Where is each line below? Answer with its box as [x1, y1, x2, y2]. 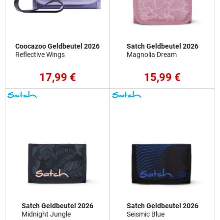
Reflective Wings [15, 51, 65, 59]
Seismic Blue [126, 210, 165, 219]
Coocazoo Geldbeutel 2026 [15, 42, 100, 51]
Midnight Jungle [22, 210, 71, 219]
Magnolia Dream [126, 51, 177, 59]
